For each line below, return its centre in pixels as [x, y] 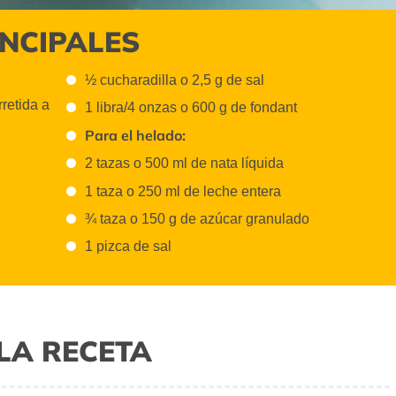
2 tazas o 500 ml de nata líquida [185, 164]
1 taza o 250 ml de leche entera [183, 191]
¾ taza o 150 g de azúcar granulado [198, 218]
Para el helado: [136, 136]
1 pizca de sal [129, 247]
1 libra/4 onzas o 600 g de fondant [191, 107]
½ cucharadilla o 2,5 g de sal [175, 80]
